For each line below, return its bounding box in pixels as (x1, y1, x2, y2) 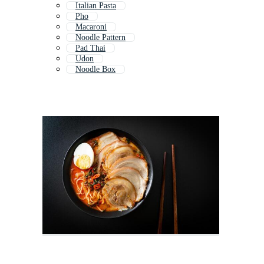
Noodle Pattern (75, 33, 126, 42)
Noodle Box (75, 65, 115, 74)
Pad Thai (75, 44, 105, 53)
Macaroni (75, 22, 107, 32)
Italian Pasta (75, 1, 116, 11)
